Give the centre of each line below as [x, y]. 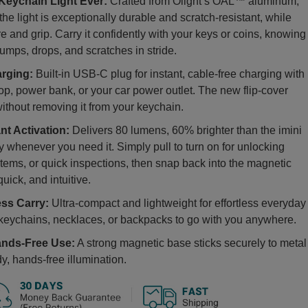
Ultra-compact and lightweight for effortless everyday [177, 203]
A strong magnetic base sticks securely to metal [191, 243]
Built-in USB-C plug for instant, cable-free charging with [169, 74]
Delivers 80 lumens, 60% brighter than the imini [186, 130]
